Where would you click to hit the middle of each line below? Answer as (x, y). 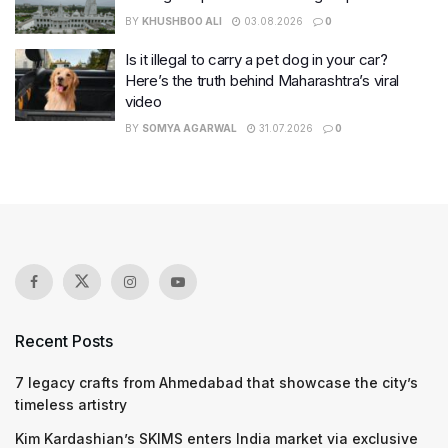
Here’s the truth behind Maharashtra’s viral (262, 81)
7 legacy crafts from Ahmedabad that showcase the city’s (216, 383)
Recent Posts (64, 341)
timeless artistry (71, 405)
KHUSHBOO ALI (182, 20)
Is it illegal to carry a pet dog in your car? (256, 60)
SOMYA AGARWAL (189, 128)
